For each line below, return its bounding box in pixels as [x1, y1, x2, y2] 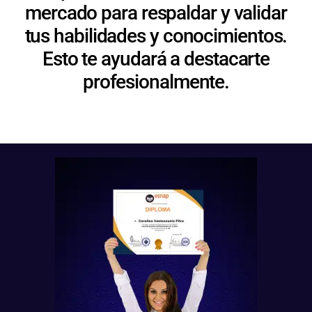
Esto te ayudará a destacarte [42, 47, 270, 70]
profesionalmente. [82, 70, 230, 93]
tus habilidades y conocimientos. [24, 24, 288, 47]
